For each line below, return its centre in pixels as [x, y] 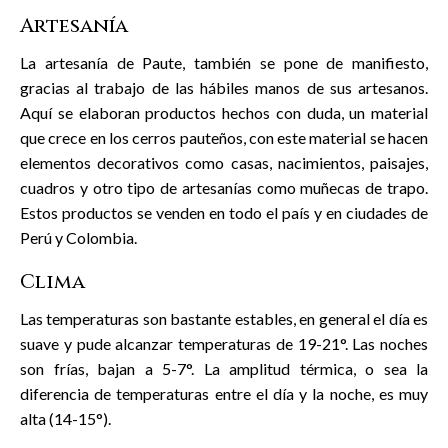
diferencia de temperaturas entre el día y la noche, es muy [224, 393]
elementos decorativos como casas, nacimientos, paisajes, [224, 162]
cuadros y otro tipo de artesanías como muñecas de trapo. [224, 187]
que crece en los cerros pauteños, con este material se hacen [224, 137]
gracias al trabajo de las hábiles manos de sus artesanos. [224, 87]
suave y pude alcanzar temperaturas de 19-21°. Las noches [224, 343]
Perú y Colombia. [78, 237]
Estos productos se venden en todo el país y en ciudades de [224, 212]
